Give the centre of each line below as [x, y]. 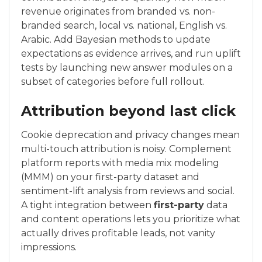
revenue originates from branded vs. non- [118, 12]
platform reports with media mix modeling [120, 163]
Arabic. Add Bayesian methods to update [116, 40]
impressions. [49, 247]
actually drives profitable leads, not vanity [118, 233]
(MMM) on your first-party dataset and [110, 177]
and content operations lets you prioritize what [131, 219]
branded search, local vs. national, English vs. [124, 26]
